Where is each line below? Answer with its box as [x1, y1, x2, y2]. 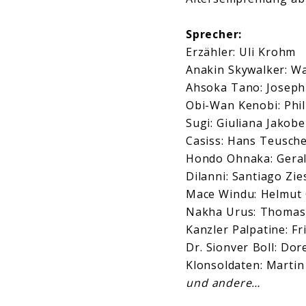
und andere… [186, 275, 261, 291]
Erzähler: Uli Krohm [186, 44, 296, 60]
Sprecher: [186, 27, 242, 42]
